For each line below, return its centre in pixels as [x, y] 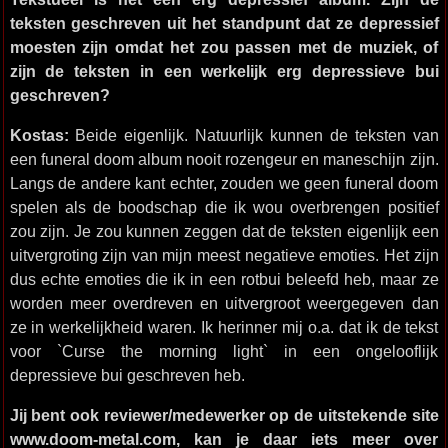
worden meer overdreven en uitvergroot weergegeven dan [224, 303]
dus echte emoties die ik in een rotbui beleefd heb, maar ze [224, 279]
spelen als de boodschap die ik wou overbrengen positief [224, 207]
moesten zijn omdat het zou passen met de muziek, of [224, 47]
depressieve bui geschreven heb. [127, 375]
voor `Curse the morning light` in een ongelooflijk [224, 351]
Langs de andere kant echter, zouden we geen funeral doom [224, 183]
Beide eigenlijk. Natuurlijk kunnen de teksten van [257, 135]
